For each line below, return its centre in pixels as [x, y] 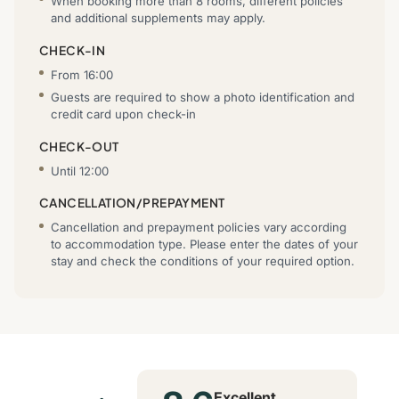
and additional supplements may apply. [159, 17]
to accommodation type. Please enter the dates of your [205, 244]
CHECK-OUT [79, 146]
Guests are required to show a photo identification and [203, 97]
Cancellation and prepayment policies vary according [199, 228]
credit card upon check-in [124, 114]
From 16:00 [82, 74]
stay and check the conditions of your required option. [203, 261]
